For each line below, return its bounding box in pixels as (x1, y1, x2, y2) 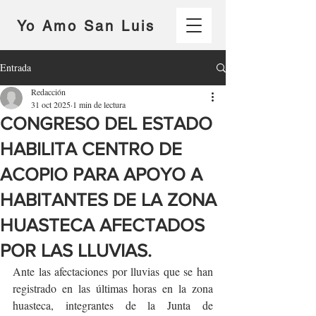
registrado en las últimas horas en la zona (13, 281, 213, 296)
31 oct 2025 (31, 99, 71, 110)
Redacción (31, 86, 66, 97)
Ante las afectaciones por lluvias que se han (13, 264, 213, 279)
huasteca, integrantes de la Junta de (13, 298, 213, 312)
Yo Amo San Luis (17, 18, 155, 35)
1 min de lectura (73, 99, 126, 110)
